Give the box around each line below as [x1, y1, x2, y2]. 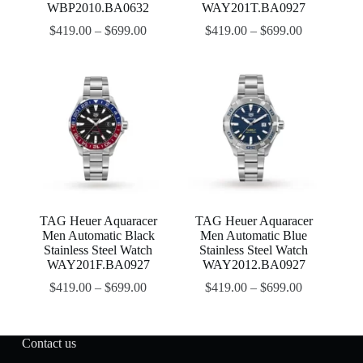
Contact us [21, 336, 76, 351]
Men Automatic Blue [200, 228, 308, 243]
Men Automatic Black [41, 228, 155, 243]
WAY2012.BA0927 [202, 258, 305, 272]
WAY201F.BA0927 [46, 258, 150, 272]
